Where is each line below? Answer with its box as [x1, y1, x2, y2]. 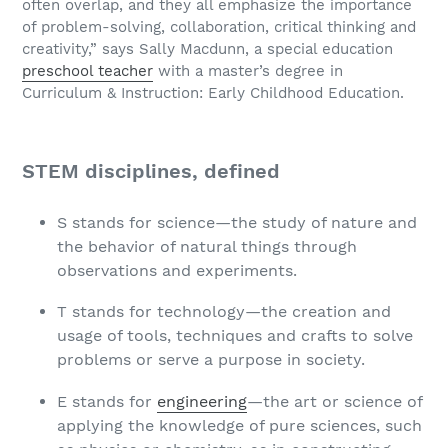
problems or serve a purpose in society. [57, 350, 365, 370]
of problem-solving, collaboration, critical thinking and [22, 18, 416, 37]
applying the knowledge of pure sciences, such [57, 415, 422, 435]
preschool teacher [22, 62, 153, 81]
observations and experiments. [57, 260, 297, 280]
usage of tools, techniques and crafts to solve [57, 326, 413, 346]
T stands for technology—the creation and [57, 302, 391, 322]
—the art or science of [247, 391, 422, 411]
